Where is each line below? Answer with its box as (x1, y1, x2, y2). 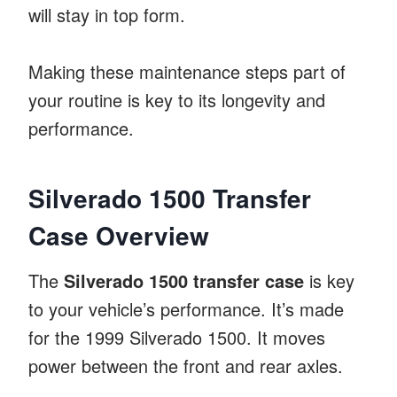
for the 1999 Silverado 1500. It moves (28, 323, 325, 350)
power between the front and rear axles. (28, 352, 343, 378)
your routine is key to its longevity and (28, 86, 325, 113)
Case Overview (28, 216, 209, 253)
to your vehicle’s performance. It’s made (28, 295, 344, 322)
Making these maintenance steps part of (28, 58, 346, 84)
